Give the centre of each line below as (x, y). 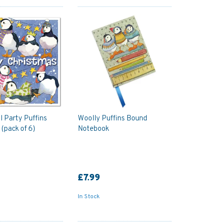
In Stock (88, 196)
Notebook (93, 129)
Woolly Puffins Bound (112, 118)
